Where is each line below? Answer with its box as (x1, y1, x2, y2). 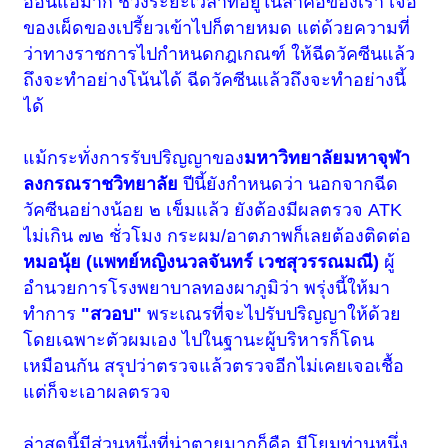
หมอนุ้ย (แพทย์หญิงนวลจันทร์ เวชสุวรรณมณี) (23, 251, 380, 272)
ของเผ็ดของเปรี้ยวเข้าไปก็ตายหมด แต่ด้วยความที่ (23, 17, 411, 38)
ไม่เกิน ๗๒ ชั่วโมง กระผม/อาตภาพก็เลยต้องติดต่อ (23, 225, 412, 246)
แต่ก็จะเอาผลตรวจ (23, 381, 172, 402)
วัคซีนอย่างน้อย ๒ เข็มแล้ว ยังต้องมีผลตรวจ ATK (23, 199, 403, 220)
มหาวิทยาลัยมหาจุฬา (244, 147, 411, 168)
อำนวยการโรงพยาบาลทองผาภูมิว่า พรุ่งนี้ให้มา (23, 277, 391, 298)
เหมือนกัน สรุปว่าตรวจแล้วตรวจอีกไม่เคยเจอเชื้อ (23, 355, 405, 376)
